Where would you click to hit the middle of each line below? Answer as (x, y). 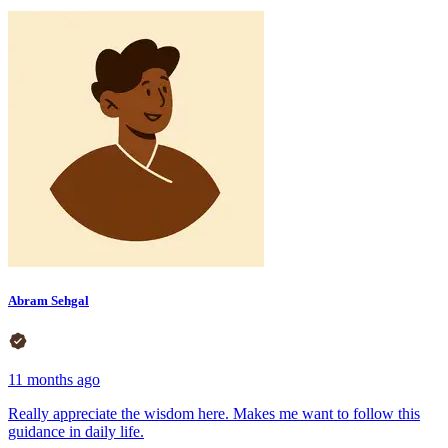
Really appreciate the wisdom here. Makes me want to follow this (214, 414)
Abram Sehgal (48, 301)
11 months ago (54, 380)
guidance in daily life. (76, 432)
